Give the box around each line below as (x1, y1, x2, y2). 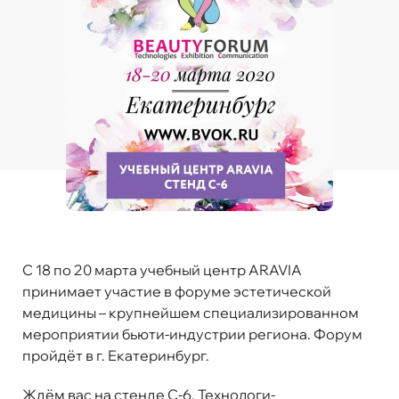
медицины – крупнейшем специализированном (22, 303, 359, 322)
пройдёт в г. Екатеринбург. (22, 346, 209, 364)
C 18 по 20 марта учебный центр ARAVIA (22, 260, 302, 279)
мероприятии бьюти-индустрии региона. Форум (22, 324, 362, 343)
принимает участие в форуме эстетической (22, 281, 331, 300)
